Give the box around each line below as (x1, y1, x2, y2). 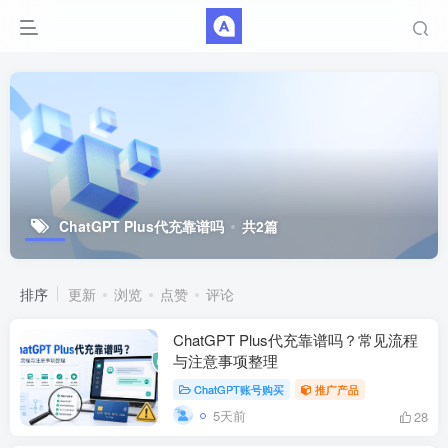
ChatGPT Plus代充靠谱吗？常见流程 (173, 329, 418, 350)
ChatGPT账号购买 (193, 380, 284, 397)
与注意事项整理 (173, 350, 278, 371)
